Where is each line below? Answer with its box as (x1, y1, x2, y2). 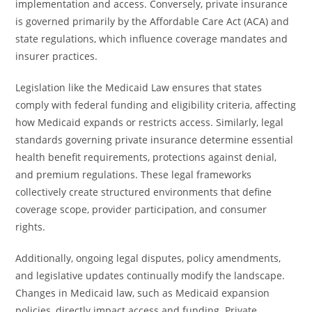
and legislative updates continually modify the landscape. (15, 269, 286, 282)
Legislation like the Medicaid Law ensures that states (15, 81, 263, 94)
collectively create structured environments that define (15, 185, 272, 198)
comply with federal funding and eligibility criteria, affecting (15, 98, 297, 111)
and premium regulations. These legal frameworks (15, 168, 252, 181)
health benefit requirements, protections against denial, (15, 150, 277, 164)
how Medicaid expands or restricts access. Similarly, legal (15, 116, 284, 129)
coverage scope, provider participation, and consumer (15, 203, 267, 216)
